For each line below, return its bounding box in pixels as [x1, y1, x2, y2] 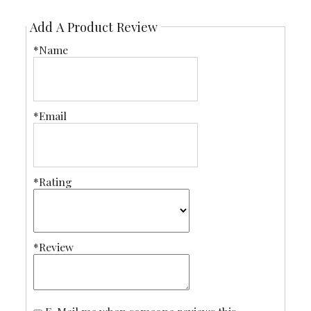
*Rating [33, 174, 72, 190]
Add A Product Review [29, 18, 158, 36]
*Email [33, 108, 67, 124]
